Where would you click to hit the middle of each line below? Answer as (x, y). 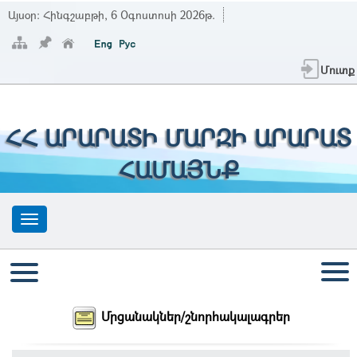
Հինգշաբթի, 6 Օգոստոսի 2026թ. (129, 15)
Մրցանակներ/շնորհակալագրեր (195, 316)
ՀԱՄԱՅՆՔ (178, 169)
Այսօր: (25, 15)
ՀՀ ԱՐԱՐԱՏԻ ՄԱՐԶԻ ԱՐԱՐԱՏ (178, 137)
